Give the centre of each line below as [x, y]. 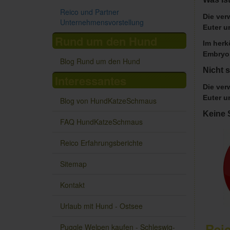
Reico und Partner [90, 12]
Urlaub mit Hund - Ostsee [101, 206]
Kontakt [72, 185]
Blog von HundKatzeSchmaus [108, 101]
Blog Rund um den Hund [100, 61]
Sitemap [73, 164]
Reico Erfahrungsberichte [101, 143]
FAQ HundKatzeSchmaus [101, 122]
